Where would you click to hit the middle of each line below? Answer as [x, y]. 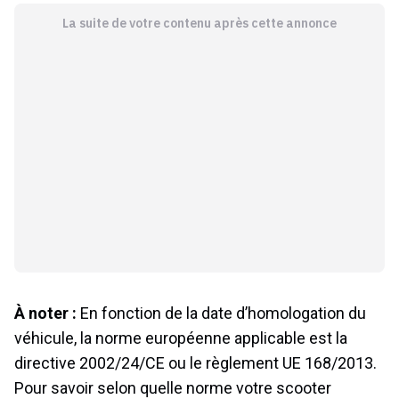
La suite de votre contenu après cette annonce [199, 23]
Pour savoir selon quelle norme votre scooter [173, 387]
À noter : [47, 313]
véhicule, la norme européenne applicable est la [181, 338]
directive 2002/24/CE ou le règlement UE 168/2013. [195, 362]
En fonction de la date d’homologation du [223, 313]
